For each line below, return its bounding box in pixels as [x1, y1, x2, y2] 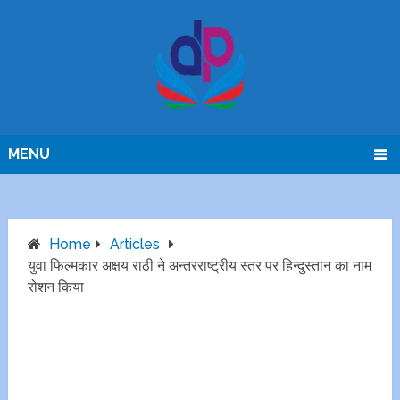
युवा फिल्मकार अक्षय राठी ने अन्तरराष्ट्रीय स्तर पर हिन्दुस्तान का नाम [28, 257, 372, 275]
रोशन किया [28, 279, 85, 296]
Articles [110, 236, 161, 254]
